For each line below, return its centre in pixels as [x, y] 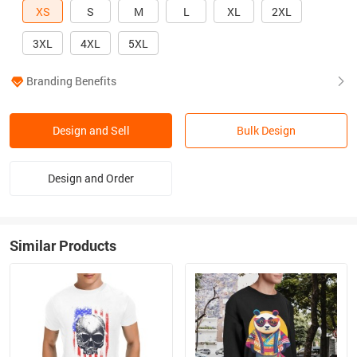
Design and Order [91, 178]
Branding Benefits [71, 81]
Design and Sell [91, 130]
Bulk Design [266, 130]
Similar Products [63, 245]
